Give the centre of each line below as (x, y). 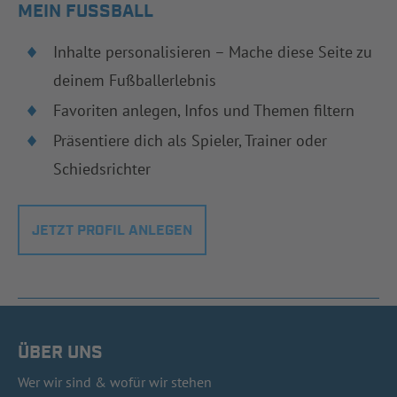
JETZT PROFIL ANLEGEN (112, 231)
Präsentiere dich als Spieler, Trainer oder (190, 141)
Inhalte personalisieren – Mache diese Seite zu (213, 52)
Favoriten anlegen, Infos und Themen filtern (204, 111)
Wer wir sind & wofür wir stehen (115, 382)
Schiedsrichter (102, 169)
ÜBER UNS (60, 353)
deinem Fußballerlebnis (135, 81)
